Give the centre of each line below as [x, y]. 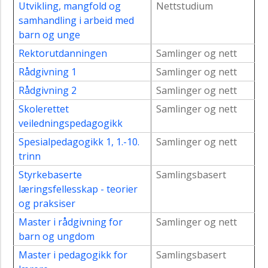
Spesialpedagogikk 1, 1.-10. [79, 142]
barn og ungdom [57, 237]
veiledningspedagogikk [71, 124]
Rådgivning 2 [48, 91]
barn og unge [49, 35]
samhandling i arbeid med [76, 21]
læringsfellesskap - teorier [78, 189]
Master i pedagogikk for [73, 255]
